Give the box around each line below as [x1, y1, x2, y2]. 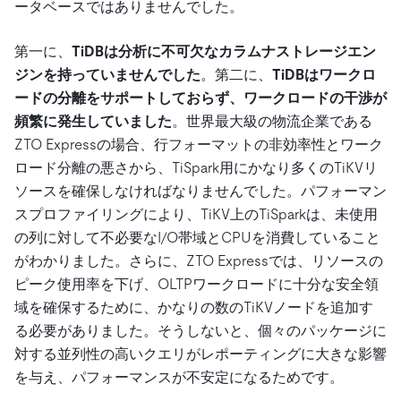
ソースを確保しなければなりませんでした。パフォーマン [14, 182, 387, 200]
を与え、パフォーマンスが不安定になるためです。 [14, 368, 344, 386]
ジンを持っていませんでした [14, 65, 200, 83]
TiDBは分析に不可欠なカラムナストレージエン [72, 42, 376, 60]
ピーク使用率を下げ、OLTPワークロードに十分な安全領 [14, 275, 379, 293]
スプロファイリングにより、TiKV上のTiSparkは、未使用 [14, 205, 378, 223]
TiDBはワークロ [272, 65, 376, 83]
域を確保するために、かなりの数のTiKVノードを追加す [14, 298, 373, 316]
